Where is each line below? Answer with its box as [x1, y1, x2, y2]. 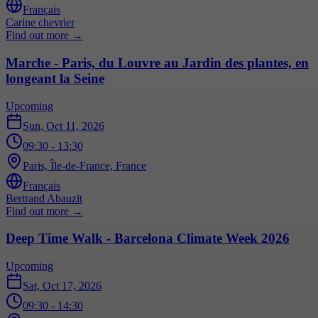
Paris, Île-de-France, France [23, 159, 146, 172]
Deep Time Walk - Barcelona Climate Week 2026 [6, 231, 290, 246]
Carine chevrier [6, 16, 75, 29]
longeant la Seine [6, 71, 104, 86]
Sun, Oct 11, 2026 [23, 119, 104, 132]
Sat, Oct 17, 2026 [23, 280, 102, 292]
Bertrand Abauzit [6, 192, 82, 204]
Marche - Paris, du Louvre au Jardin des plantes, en [6, 55, 309, 70]
